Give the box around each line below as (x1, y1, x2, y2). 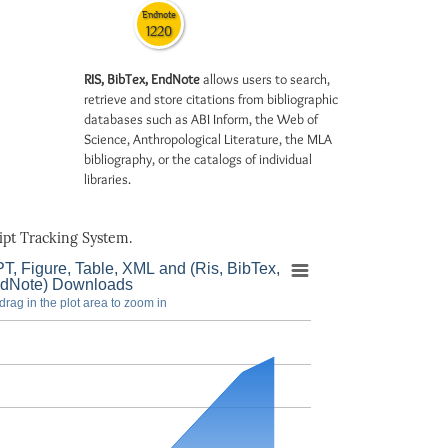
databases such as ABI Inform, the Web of (83, 110, 318, 128)
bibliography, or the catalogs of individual (83, 150, 312, 168)
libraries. (83, 170, 131, 188)
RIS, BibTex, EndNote (83, 70, 200, 88)
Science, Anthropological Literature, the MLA (83, 130, 332, 148)
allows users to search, (199, 70, 330, 88)
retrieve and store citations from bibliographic (83, 90, 338, 108)
